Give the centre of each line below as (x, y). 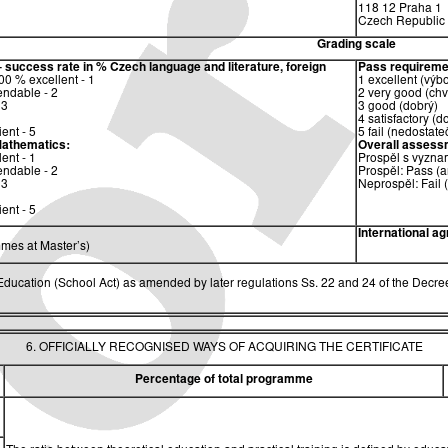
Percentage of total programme (223, 379)
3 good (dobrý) (398, 107)
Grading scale (356, 45)
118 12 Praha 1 (400, 9)
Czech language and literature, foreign (218, 68)
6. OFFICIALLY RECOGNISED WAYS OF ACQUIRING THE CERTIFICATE (224, 347)
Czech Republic (401, 22)
